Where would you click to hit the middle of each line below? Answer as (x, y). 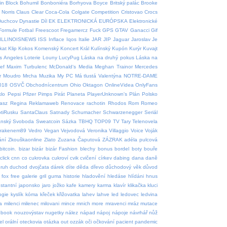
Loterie (33, 57)
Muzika (47, 75)
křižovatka (69, 194)
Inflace (57, 39)
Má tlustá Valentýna (98, 75)
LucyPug (69, 57)
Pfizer (29, 94)
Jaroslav (141, 39)
